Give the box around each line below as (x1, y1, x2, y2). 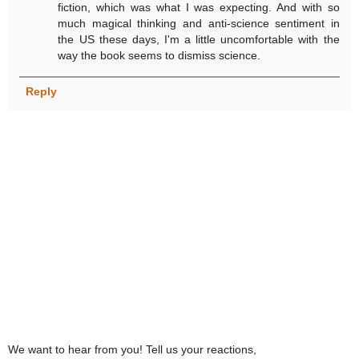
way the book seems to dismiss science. (58, 48, 261, 62)
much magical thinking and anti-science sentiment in (58, 16, 340, 30)
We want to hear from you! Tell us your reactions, (8, 342, 256, 356)
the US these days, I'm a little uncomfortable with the (58, 32, 340, 46)
